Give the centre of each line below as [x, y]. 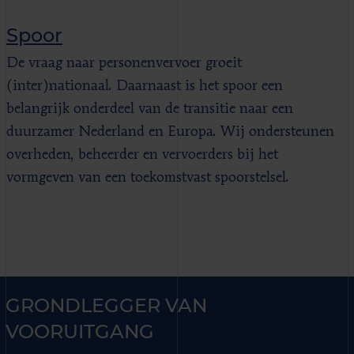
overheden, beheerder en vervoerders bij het [142, 154]
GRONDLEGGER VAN [106, 305]
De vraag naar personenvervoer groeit [124, 63]
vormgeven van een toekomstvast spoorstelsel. [148, 177]
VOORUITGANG [80, 331]
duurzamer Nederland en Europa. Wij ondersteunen [170, 132]
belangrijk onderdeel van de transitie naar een [150, 109]
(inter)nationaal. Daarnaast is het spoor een [145, 86]
